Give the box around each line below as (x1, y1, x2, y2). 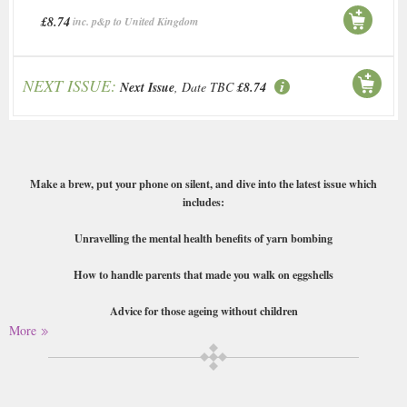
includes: (183, 194, 224, 211)
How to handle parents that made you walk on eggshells (74, 266, 333, 283)
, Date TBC (174, 78, 233, 96)
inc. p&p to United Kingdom (73, 14, 198, 30)
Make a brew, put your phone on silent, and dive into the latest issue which (30, 175, 377, 193)
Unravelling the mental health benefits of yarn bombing (74, 230, 333, 247)
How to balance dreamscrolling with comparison (91, 339, 316, 356)
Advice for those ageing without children (109, 303, 298, 320)
